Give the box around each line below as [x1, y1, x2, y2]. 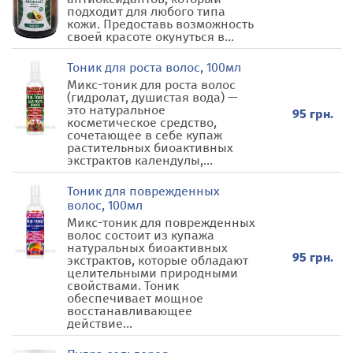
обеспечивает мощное [67, 291, 203, 306]
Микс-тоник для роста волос [67, 77, 236, 92]
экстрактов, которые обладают [67, 253, 248, 268]
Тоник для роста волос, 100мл [67, 60, 241, 75]
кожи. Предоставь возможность [67, 17, 254, 32]
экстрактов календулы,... [67, 153, 213, 168]
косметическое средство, [67, 115, 217, 130]
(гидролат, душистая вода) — [67, 90, 238, 105]
